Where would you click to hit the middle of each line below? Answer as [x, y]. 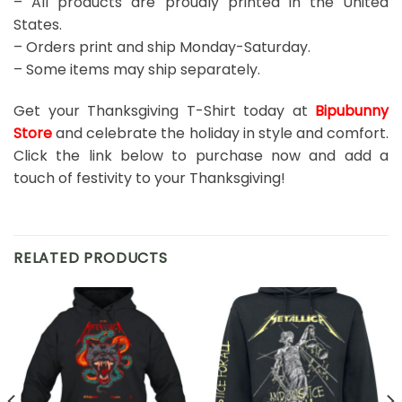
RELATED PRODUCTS [91, 258]
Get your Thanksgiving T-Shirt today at [164, 110]
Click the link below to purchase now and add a [201, 155]
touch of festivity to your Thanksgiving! [149, 178]
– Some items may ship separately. [137, 69]
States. [38, 24]
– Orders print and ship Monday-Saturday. [162, 47]
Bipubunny [352, 110]
